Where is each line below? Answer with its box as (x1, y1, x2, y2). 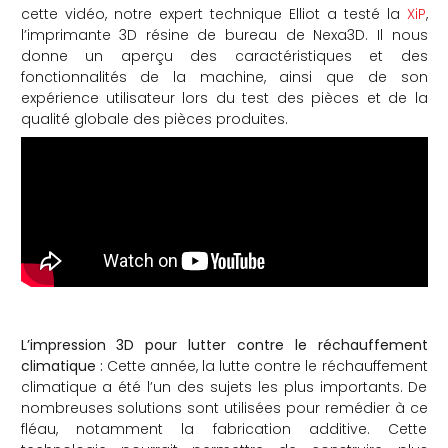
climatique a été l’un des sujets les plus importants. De (20, 376, 428, 397)
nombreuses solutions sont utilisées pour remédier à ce (20, 397, 428, 418)
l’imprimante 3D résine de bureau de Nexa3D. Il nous (20, 24, 428, 45)
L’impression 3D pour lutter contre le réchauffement (20, 334, 428, 355)
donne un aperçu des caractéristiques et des (20, 45, 428, 66)
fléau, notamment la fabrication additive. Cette (20, 418, 428, 439)
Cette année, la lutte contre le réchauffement (106, 355, 428, 376)
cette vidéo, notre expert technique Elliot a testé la (20, 3, 407, 24)
